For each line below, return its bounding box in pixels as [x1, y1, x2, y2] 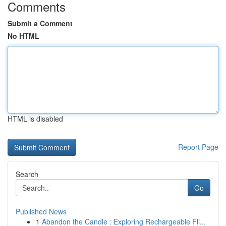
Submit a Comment [8, 18, 73, 28]
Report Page [178, 142, 218, 152]
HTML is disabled [8, 114, 63, 124]
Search [16, 169, 38, 179]
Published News [16, 206, 67, 216]
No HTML [8, 31, 39, 41]
